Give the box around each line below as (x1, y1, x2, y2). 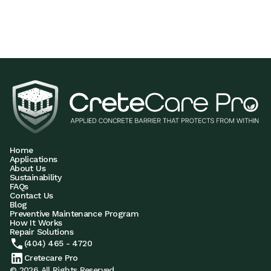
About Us (10, 163, 45, 173)
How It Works (10, 217, 62, 227)
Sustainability (10, 172, 62, 182)
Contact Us (10, 190, 53, 200)
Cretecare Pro (24, 253, 78, 263)
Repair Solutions (10, 226, 73, 237)
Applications (10, 154, 57, 164)
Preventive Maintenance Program (10, 208, 139, 218)
